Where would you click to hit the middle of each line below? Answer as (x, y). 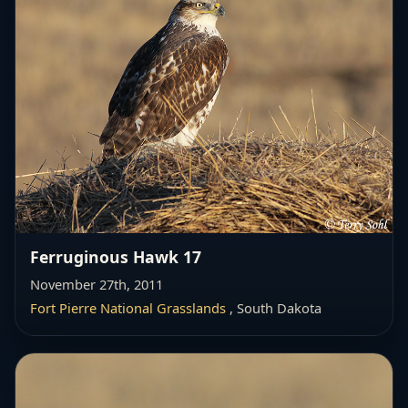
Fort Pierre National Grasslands (128, 307)
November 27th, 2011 (97, 284)
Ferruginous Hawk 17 (116, 256)
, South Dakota (274, 307)
